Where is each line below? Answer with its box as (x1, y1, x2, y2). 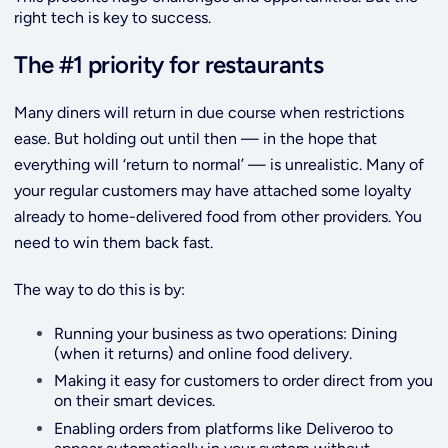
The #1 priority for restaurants (14, 50, 324, 80)
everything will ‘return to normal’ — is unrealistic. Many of (14, 155, 425, 175)
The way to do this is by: (14, 280, 186, 300)
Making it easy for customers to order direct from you (54, 371, 434, 391)
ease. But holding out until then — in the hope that (14, 129, 378, 149)
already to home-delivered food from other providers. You (14, 207, 423, 227)
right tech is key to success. (14, 8, 212, 27)
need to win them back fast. (14, 233, 214, 253)
